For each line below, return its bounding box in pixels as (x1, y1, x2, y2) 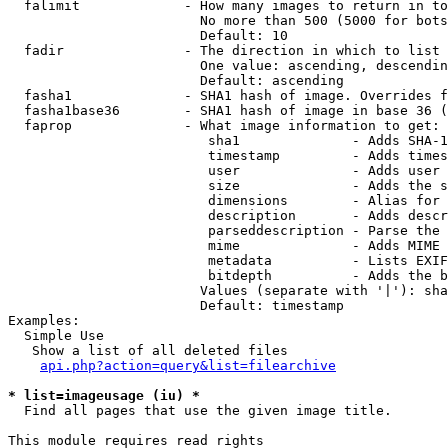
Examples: (8, 313, 80, 328)
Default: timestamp (8, 298, 344, 313)
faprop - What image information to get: (8, 118, 440, 133)
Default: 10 (8, 28, 288, 43)
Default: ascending (8, 73, 344, 88)
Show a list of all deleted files (8, 343, 288, 358)
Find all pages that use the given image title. (8, 403, 392, 418)
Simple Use (8, 328, 104, 343)
